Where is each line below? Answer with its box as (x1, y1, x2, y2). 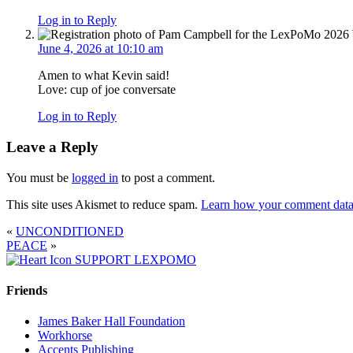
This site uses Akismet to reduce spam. (6, 197, 201, 211)
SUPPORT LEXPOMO (75, 252, 196, 266)
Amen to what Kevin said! (38, 69, 169, 83)
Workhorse (38, 329, 92, 343)
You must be (6, 170, 72, 184)
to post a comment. (118, 170, 215, 184)
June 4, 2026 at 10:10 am (38, 42, 163, 56)
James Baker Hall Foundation (38, 314, 185, 329)
